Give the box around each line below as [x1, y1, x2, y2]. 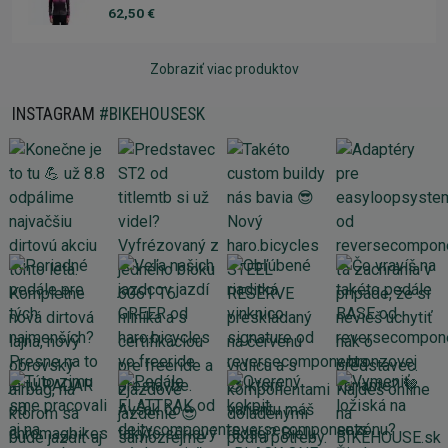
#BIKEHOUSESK [99, 104, 205, 125]
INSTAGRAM [12, 104, 99, 125]
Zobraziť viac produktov [149, 61, 299, 78]
